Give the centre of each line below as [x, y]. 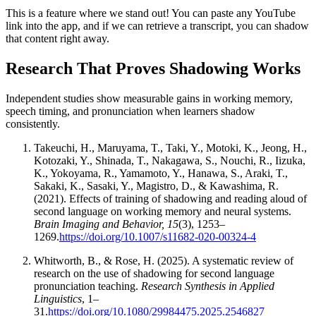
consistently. [33, 124]
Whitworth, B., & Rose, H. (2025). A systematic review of [164, 261]
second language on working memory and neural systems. [163, 212]
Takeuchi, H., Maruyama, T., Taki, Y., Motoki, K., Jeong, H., [170, 148]
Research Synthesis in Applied [208, 286]
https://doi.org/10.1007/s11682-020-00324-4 [158, 237]
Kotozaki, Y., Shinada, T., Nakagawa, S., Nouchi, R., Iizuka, [170, 161]
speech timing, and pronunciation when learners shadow [130, 111]
